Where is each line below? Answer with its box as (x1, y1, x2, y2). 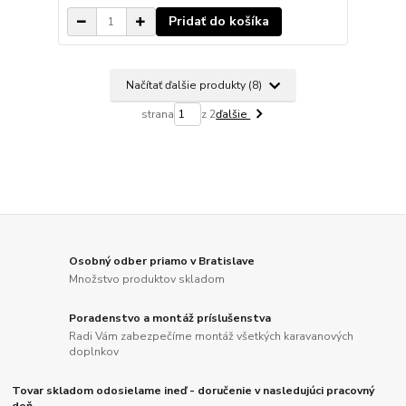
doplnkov (69, 343, 120, 359)
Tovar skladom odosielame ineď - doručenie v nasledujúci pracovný (12, 383, 375, 399)
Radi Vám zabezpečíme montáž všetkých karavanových (69, 328, 354, 343)
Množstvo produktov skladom (69, 272, 226, 287)
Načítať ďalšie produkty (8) (126, 77, 266, 92)
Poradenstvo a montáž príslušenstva (69, 311, 272, 326)
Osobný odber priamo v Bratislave (69, 254, 256, 269)
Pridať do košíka (168, 13, 269, 31)
